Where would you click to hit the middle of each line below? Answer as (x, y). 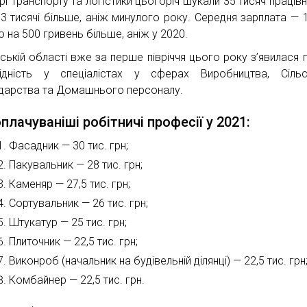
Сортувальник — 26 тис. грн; (79, 204)
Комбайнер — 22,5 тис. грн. (77, 280)
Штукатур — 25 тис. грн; (68, 223)
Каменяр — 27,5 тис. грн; (70, 184)
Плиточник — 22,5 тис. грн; (74, 242)
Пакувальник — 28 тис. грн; (76, 165)
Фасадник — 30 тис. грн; (69, 146)
